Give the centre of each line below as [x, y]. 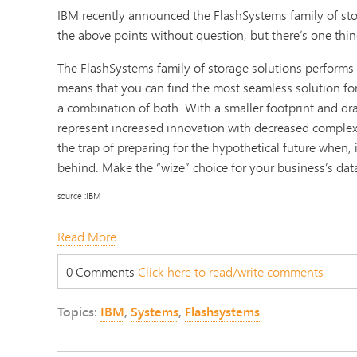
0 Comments [102, 272]
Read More [87, 237]
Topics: [79, 312]
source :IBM [79, 196]
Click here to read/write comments [231, 272]
